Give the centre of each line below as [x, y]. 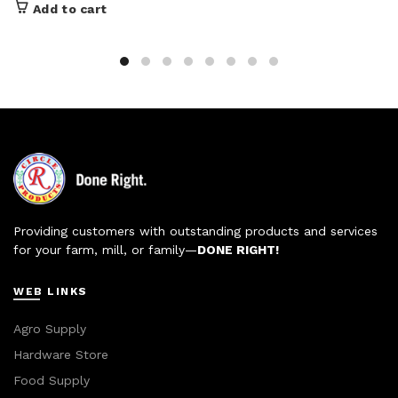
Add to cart [70, 9]
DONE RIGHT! [238, 250]
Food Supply [52, 381]
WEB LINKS [51, 292]
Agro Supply [50, 329]
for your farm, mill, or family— [105, 250]
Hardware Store [61, 355]
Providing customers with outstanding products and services [195, 231]
